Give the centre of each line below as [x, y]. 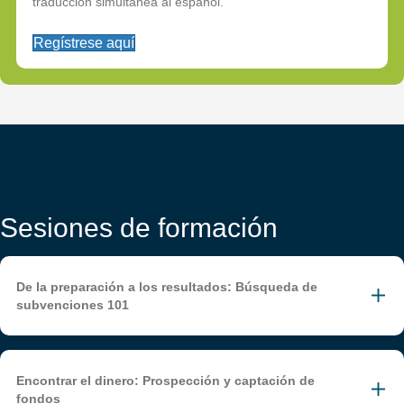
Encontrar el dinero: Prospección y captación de [165, 381]
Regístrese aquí [84, 43]
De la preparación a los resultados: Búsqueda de [167, 287]
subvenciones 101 [73, 305]
